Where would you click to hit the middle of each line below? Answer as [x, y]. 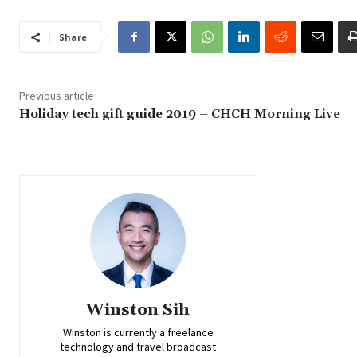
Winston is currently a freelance [138, 333]
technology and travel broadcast [138, 347]
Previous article [57, 96]
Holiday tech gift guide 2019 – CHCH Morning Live [180, 114]
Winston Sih [138, 310]
